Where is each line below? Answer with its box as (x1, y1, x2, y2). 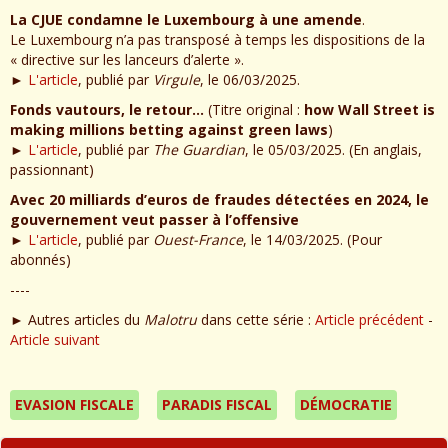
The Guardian (153, 139, 245, 159)
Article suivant (10, 329, 104, 349)
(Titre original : (204, 99, 304, 119)
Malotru (144, 309, 197, 329)
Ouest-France (153, 229, 243, 249)
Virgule (153, 69, 200, 89)
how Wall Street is (304, 99, 435, 119)
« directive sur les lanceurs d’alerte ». (10, 49, 244, 69)
